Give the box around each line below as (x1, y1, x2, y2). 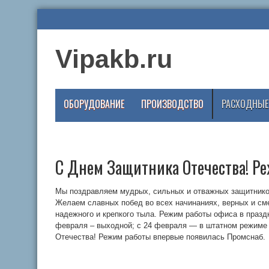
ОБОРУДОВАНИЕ (64, 97, 124, 111)
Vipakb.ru (55, 44, 172, 73)
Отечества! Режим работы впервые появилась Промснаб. (55, 232, 265, 241)
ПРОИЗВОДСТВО (141, 97, 204, 111)
